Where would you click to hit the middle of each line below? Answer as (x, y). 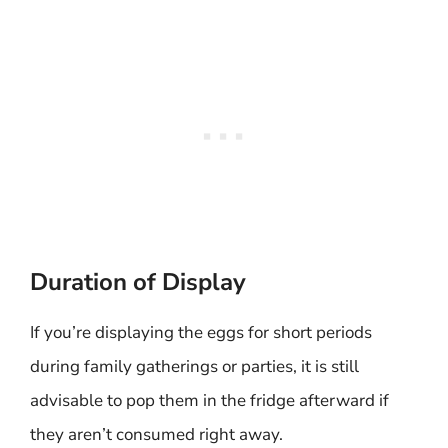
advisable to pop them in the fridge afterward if (209, 400)
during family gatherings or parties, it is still (194, 366)
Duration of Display (138, 282)
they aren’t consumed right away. (156, 434)
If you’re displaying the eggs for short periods (201, 332)
